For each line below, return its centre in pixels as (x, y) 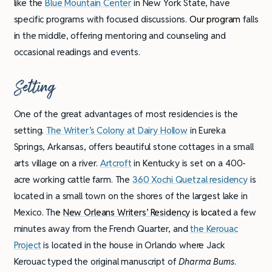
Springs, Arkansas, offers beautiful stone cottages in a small (134, 147)
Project (27, 245)
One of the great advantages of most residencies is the (126, 114)
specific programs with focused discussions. (101, 19)
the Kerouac (214, 229)
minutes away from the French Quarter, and (102, 229)
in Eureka (206, 131)
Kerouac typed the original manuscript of (96, 262)
